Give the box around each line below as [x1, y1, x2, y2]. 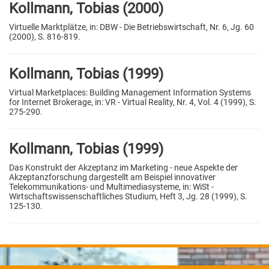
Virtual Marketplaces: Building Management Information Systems [9, 87, 251, 97]
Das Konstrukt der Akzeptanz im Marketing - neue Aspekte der [9, 162, 238, 172]
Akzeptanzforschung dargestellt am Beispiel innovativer [9, 172, 216, 182]
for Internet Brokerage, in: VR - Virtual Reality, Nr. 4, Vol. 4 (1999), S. [9, 97, 256, 107]
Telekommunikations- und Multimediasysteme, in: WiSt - [9, 181, 214, 192]
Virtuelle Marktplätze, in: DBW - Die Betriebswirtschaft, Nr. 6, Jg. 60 [9, 22, 254, 32]
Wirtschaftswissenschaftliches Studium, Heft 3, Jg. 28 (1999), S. [9, 191, 247, 201]
